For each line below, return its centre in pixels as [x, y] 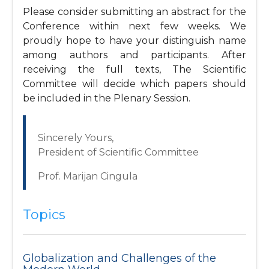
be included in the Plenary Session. [107, 98]
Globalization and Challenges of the [120, 258]
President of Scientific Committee [119, 153]
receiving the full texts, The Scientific [134, 70]
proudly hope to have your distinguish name [134, 41]
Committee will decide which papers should [134, 84]
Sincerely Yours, [76, 138]
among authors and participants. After [134, 55]
